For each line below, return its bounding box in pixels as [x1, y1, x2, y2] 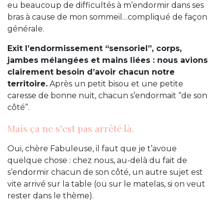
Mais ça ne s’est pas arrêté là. [7, 122, 134, 135]
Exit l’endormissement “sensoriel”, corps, [7, 44, 182, 54]
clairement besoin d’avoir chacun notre [7, 67, 175, 77]
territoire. [7, 79, 48, 89]
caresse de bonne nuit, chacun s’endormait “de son [7, 91, 207, 101]
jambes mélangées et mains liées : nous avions [7, 55, 208, 65]
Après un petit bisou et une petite [48, 79, 183, 89]
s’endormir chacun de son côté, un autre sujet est [7, 167, 203, 177]
